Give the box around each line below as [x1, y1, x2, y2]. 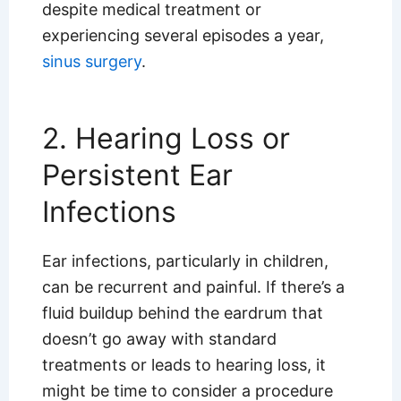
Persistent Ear [41, 158, 233, 193]
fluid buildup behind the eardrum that [41, 303, 323, 323]
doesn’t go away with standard [41, 329, 277, 349]
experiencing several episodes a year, [41, 25, 324, 45]
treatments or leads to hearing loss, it [41, 355, 326, 375]
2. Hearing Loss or [41, 121, 290, 157]
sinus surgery [41, 51, 141, 71]
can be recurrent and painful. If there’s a [41, 277, 345, 297]
